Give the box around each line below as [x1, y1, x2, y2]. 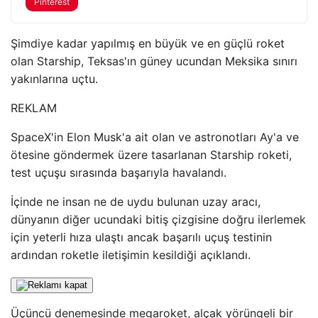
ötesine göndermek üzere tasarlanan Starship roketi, [11, 148, 292, 162]
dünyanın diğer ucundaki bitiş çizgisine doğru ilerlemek [11, 212, 306, 226]
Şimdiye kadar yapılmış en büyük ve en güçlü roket [11, 36, 285, 50]
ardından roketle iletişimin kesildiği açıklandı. [11, 248, 251, 262]
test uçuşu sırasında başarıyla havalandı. [11, 165, 226, 180]
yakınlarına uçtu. [11, 72, 98, 86]
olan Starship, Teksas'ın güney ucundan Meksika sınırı [11, 54, 297, 68]
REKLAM [11, 101, 57, 115]
